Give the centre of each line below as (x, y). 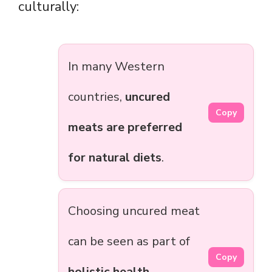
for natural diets (115, 158)
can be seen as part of (129, 242)
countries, (97, 97)
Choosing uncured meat (134, 211)
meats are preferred (125, 127)
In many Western (116, 67)
